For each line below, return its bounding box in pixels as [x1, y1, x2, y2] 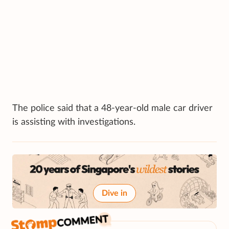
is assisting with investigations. [12, 117, 135, 127]
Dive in [102, 189, 127, 198]
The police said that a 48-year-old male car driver [12, 103, 213, 113]
